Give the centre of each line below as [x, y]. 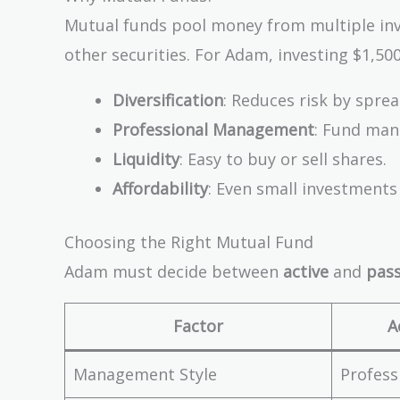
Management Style [145, 374]
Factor [198, 325]
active [306, 271]
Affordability [160, 188]
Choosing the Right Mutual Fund [189, 242]
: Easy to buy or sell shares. [283, 158]
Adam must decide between [174, 271]
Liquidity [146, 158]
